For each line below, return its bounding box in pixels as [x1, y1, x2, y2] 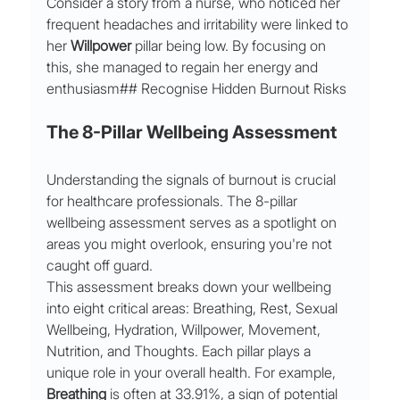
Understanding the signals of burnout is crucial [46, 171, 340, 189]
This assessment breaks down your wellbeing [46, 278, 336, 296]
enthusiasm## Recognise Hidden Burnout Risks [46, 79, 347, 98]
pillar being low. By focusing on [131, 37, 330, 55]
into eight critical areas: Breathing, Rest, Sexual [46, 299, 342, 318]
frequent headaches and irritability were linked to [46, 15, 353, 34]
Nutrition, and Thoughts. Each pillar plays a [46, 342, 315, 361]
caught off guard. [46, 256, 154, 275]
